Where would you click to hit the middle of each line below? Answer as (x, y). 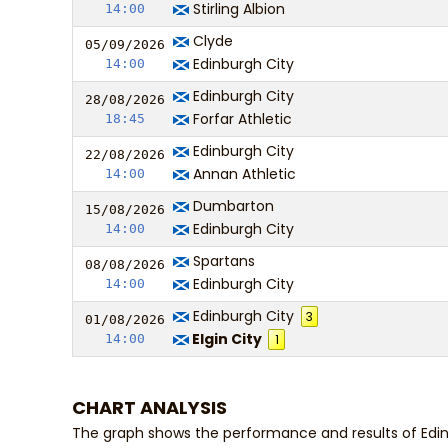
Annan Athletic (242, 174)
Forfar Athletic (240, 119)
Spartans (222, 261)
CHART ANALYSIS (149, 407)
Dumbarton (231, 206)
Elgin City (227, 339)
